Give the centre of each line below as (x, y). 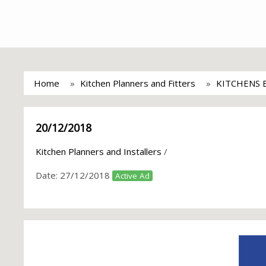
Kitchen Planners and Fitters (138, 83)
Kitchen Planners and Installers (99, 151)
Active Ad (132, 176)
